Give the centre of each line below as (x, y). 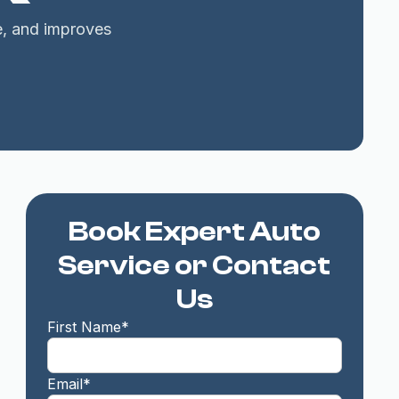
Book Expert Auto (194, 232)
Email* (69, 384)
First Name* (88, 327)
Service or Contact (195, 265)
